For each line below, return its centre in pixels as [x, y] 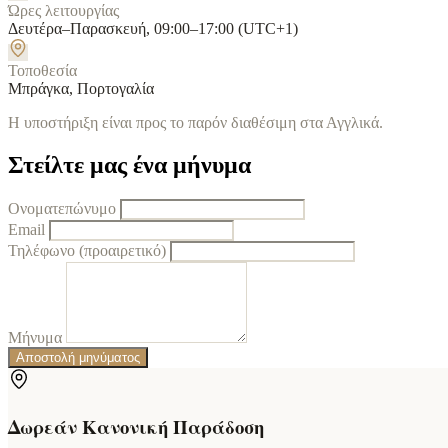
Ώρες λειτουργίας [63, 11]
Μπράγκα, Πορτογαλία [81, 89]
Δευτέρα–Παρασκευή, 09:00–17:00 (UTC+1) [153, 29]
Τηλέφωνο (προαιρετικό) [87, 251]
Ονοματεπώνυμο [62, 209]
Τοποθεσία [42, 71]
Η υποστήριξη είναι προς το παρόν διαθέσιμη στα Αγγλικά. [195, 123]
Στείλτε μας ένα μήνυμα [129, 165]
